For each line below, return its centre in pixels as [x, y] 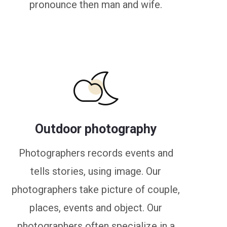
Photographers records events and [96, 153]
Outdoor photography [96, 129]
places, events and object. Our [96, 208]
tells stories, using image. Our [96, 171]
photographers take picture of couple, [96, 190]
